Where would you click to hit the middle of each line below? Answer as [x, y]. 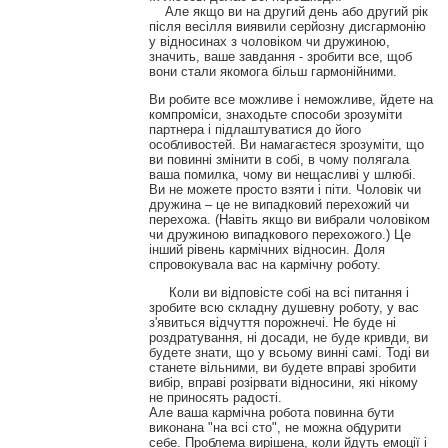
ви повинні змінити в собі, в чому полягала [278, 159]
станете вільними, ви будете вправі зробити [282, 368]
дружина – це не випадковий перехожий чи [278, 204]
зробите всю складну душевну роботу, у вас [283, 308]
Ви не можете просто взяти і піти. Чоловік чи [284, 189]
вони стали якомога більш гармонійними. [272, 71]
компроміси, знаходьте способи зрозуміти [275, 114]
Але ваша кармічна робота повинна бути [271, 413]
